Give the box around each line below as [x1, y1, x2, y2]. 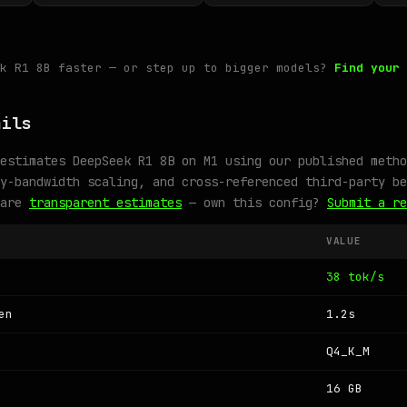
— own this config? [182, 194, 327, 211]
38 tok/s [326, 269, 384, 284]
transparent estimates [29, 194, 182, 211]
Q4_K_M [326, 343, 370, 359]
